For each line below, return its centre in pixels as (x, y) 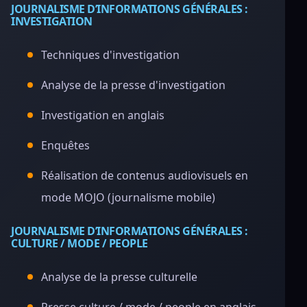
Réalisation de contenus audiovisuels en (145, 175)
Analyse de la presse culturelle (119, 277)
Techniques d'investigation (110, 55)
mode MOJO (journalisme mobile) (128, 197)
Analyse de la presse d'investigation (133, 85)
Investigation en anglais (103, 115)
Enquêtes (65, 145)
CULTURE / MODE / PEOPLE (79, 243)
